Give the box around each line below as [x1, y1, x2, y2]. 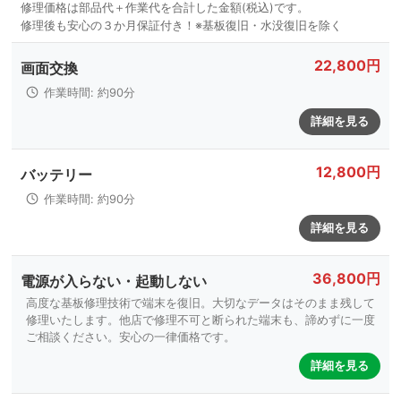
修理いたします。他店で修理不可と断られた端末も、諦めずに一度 [26, 313, 375, 327]
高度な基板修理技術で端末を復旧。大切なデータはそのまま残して [26, 296, 375, 310]
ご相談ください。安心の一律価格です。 [26, 330, 235, 344]
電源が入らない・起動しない [21, 270, 207, 291]
